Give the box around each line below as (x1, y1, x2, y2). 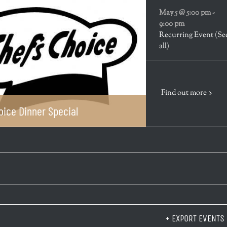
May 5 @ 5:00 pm (159, 7, 211, 18)
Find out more (161, 87, 207, 98)
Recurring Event (159, 29, 215, 41)
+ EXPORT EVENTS (165, 212, 224, 224)
